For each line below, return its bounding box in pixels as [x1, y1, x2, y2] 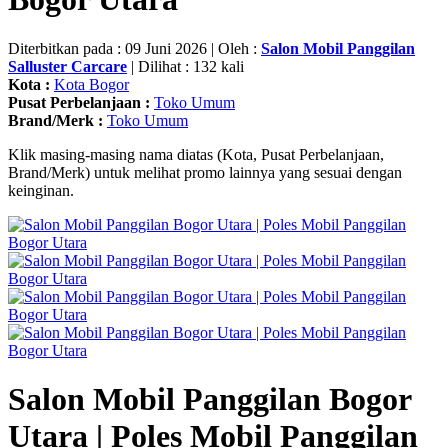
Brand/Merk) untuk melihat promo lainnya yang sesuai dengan [8, 163, 402, 181]
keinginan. [8, 181, 74, 199]
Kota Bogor [54, 75, 129, 93]
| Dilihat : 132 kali [127, 57, 244, 75]
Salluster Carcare [8, 57, 127, 75]
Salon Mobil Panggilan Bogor [8, 381, 411, 418]
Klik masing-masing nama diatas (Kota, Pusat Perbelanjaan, [8, 145, 384, 163]
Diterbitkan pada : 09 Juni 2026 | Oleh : [8, 39, 261, 57]
